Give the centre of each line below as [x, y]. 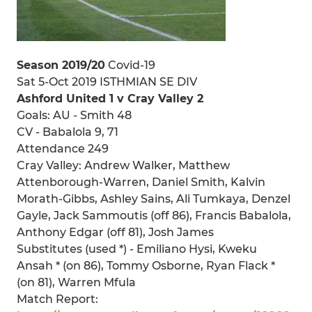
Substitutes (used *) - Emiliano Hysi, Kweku [137, 249]
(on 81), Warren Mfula [76, 282]
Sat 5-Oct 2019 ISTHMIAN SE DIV [107, 81]
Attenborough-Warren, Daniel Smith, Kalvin [141, 182]
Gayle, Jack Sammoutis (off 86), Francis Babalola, [154, 215]
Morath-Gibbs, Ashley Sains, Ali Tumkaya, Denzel [154, 198]
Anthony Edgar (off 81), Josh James [115, 232]
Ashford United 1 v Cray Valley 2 [110, 98]
